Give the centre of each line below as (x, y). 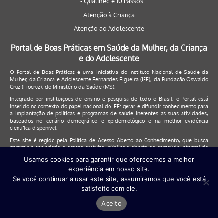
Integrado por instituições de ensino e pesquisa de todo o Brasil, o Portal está (109, 99)
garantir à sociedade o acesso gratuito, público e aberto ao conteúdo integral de (109, 147)
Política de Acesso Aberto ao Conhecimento (124, 140)
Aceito (111, 203)
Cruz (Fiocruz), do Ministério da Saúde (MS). (63, 87)
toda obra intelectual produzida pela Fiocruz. (64, 155)
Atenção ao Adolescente (109, 28)
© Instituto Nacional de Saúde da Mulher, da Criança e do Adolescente (109, 196)
